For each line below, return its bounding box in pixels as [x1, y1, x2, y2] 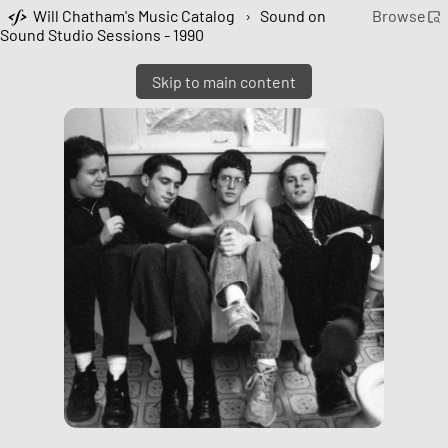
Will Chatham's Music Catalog [33, 6, 236, 26]
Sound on [260, 6, 327, 26]
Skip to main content [152, 72, 296, 91]
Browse [371, 6, 426, 26]
